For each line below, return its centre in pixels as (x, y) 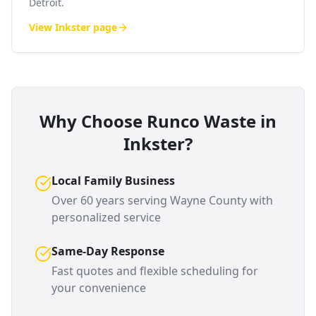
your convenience (99, 288)
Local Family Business (113, 181)
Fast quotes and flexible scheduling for (155, 271)
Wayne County (208, 200)
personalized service (106, 217)
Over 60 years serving (111, 200)
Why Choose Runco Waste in (158, 121)
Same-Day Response (108, 251)
